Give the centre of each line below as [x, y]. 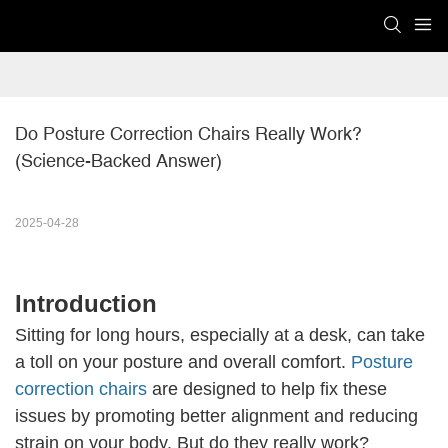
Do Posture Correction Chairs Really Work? [188, 134]
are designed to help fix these [267, 389]
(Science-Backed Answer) [118, 161]
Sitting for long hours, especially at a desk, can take [220, 335]
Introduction [86, 304]
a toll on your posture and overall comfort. [183, 362]
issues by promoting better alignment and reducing [216, 416]
